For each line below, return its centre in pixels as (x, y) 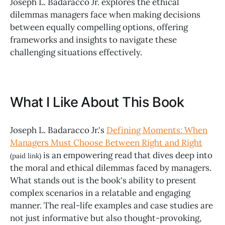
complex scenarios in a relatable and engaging (100, 193)
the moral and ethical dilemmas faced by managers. (111, 168)
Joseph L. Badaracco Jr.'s (58, 130)
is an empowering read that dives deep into (128, 155)
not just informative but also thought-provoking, (106, 218)
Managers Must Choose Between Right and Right (106, 143)
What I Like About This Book (97, 102)
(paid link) (27, 156)
